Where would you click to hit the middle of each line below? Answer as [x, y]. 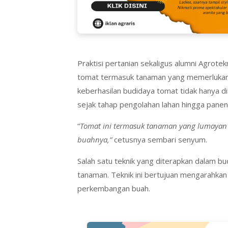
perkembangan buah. [114, 189]
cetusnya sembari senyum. [160, 140]
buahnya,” [95, 140]
